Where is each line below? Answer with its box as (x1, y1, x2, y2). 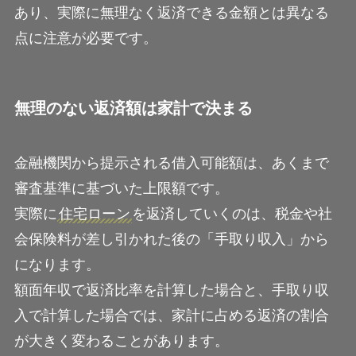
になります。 (14, 257, 100, 273)
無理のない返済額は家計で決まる (14, 99, 253, 118)
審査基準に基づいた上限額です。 (14, 180, 229, 197)
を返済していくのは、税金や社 (131, 206, 332, 222)
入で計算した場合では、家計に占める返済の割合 (14, 308, 329, 324)
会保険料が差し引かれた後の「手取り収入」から (14, 231, 329, 248)
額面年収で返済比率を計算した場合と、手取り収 (14, 282, 329, 299)
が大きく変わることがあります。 (14, 333, 229, 350)
